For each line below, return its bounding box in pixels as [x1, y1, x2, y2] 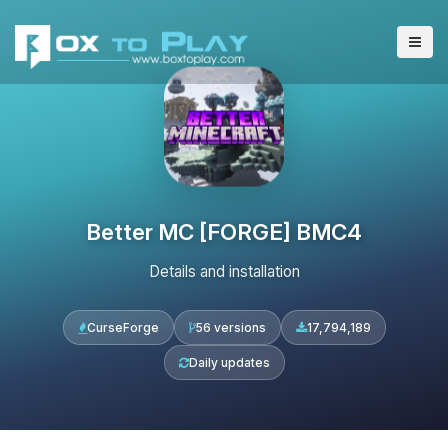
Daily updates [188, 355, 270, 370]
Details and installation [148, 262, 300, 281]
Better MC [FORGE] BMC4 [86, 218, 362, 245]
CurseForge [86, 320, 159, 335]
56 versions [195, 320, 266, 335]
